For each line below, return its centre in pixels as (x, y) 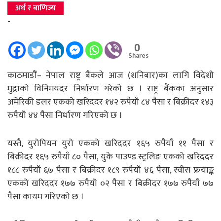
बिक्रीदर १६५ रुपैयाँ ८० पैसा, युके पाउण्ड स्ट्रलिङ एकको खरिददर (110, 157)
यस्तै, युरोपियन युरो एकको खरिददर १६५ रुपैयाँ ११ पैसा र (110, 143)
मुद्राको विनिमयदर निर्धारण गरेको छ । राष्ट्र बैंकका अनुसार (110, 89)
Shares (138, 55)
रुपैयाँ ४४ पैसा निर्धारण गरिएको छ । (65, 115)
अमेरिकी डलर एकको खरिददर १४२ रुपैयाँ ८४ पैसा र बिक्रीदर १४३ (110, 102)
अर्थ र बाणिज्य (36, 8)
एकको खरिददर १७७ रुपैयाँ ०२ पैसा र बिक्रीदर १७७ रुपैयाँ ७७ (110, 183)
